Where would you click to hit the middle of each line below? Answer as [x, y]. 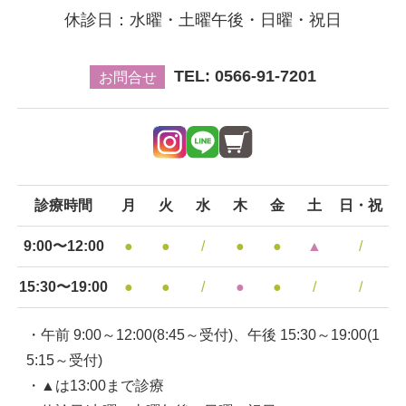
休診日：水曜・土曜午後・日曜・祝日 [203, 20]
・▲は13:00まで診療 [95, 385]
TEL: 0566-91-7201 [245, 77]
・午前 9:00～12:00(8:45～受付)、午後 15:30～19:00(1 [203, 334]
